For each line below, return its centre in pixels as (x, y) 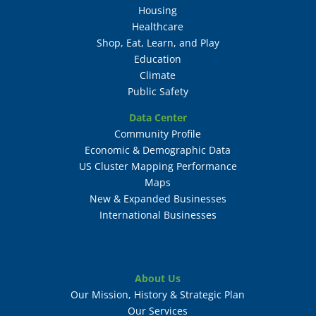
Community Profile (158, 133)
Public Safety (158, 91)
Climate (158, 75)
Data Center (158, 117)
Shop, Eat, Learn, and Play (158, 42)
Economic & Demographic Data (158, 150)
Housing (158, 10)
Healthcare (158, 26)
